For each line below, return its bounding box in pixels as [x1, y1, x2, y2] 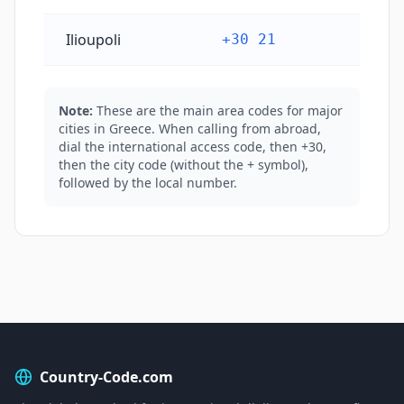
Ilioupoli [66, 30, 121, 50]
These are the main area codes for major [96, 102, 343, 119]
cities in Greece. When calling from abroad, [59, 120, 321, 137]
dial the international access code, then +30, [59, 138, 326, 155]
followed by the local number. [59, 174, 237, 191]
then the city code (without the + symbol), [59, 156, 308, 173]
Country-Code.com [40, 367, 173, 387]
